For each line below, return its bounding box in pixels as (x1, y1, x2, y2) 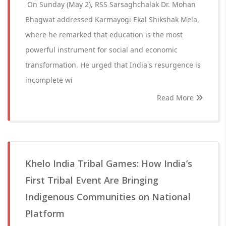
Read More (157, 93, 196, 102)
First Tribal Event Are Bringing (25, 174, 158, 186)
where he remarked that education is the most (25, 30, 183, 39)
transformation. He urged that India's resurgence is (25, 60, 201, 70)
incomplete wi (25, 75, 73, 85)
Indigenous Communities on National (25, 191, 191, 203)
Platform (25, 207, 65, 219)
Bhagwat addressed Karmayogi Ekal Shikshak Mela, (25, 15, 199, 24)
